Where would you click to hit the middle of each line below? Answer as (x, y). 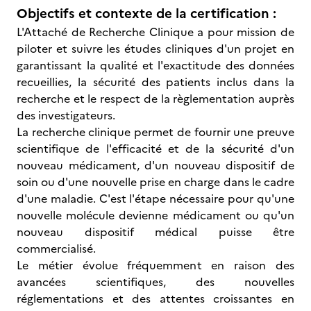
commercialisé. (56, 249)
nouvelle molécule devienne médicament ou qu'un (155, 215)
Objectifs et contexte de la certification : (146, 14)
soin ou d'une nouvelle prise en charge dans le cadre (155, 182)
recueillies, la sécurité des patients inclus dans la (155, 82)
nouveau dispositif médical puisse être (155, 232)
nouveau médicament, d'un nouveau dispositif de (155, 165)
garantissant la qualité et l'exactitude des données (155, 65)
